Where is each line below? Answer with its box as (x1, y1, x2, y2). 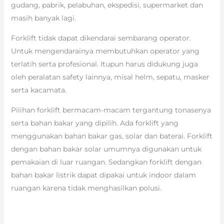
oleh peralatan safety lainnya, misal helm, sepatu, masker (10, 72, 209, 81)
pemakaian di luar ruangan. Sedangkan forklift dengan (10, 157, 201, 166)
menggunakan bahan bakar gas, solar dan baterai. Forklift (10, 131, 212, 140)
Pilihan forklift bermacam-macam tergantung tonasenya (10, 105, 211, 114)
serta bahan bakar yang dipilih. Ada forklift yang (10, 118, 178, 127)
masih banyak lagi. (10, 13, 76, 22)
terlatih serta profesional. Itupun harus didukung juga (10, 59, 198, 68)
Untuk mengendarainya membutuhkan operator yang (10, 46, 199, 55)
